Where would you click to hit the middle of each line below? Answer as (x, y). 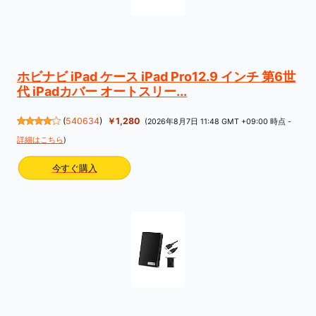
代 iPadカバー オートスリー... (102, 91)
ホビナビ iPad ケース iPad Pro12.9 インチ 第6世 (156, 76)
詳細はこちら (40, 140)
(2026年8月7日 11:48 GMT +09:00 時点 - (218, 121)
